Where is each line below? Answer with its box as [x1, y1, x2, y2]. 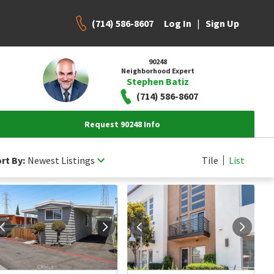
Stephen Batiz [126, 75, 189, 87]
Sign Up [206, 17, 239, 29]
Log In [164, 17, 191, 29]
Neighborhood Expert [120, 65, 194, 75]
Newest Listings [28, 154, 95, 166]
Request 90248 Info [84, 119, 160, 130]
